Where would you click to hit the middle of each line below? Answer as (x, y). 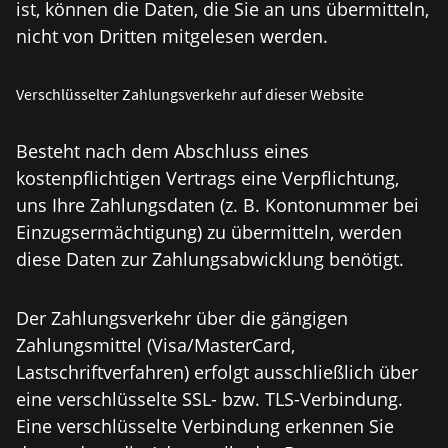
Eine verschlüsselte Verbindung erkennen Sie (205, 426)
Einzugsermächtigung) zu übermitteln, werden (209, 232)
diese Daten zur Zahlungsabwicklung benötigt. (210, 259)
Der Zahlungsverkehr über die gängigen (182, 318)
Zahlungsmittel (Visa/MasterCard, (155, 345)
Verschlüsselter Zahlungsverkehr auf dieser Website (190, 94)
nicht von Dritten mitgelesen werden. (172, 36)
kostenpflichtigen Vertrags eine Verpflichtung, (207, 178)
